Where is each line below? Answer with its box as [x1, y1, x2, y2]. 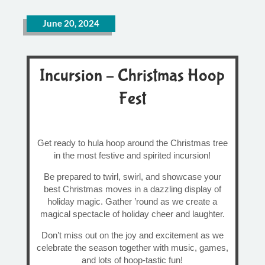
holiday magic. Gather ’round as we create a [47, 196, 218, 207]
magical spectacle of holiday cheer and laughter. [40, 209, 225, 219]
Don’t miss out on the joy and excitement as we [41, 230, 224, 241]
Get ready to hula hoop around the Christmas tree [37, 138, 228, 148]
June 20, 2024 [42, 18, 99, 29]
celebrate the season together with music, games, [36, 243, 228, 253]
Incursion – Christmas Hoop [40, 65, 225, 86]
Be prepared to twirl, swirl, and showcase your [43, 172, 221, 182]
